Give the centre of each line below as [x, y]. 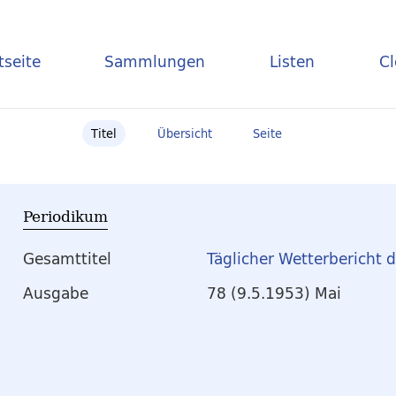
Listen [293, 61]
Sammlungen [155, 61]
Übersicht [185, 133]
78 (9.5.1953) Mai [274, 293]
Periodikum [65, 216]
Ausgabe [56, 293]
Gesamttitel [67, 259]
